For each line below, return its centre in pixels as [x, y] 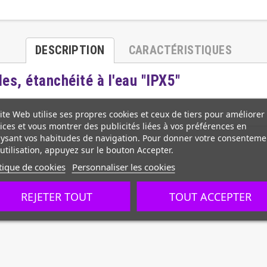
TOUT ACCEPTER [210, 196]
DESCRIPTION [70, 50]
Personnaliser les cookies [123, 166]
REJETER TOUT [57, 196]
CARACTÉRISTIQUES [180, 50]
